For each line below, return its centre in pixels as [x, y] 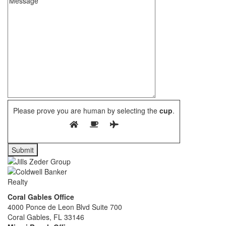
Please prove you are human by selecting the [85, 110]
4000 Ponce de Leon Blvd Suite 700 [65, 207]
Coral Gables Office [41, 197]
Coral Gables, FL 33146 [46, 217]
